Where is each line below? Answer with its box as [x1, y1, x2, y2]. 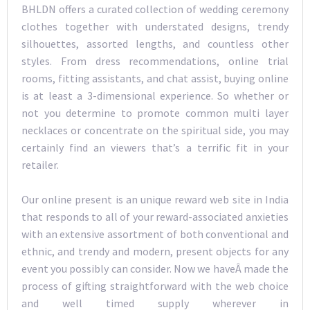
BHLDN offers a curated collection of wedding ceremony [21, 1, 289, 16]
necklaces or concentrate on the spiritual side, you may [21, 122, 289, 137]
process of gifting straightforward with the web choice [21, 279, 289, 293]
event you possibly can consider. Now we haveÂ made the [21, 262, 289, 276]
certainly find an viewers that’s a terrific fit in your [21, 140, 289, 154]
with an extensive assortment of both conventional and [21, 227, 289, 241]
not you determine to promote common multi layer [21, 105, 289, 120]
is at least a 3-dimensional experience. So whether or [21, 88, 289, 102]
